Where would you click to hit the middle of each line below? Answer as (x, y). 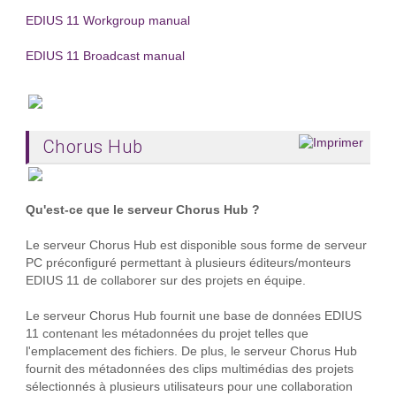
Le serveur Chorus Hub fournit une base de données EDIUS (193, 316)
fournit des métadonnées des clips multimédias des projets (189, 369)
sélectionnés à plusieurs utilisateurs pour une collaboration (189, 386)
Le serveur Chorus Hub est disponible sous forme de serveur (196, 245)
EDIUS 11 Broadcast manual (105, 56)
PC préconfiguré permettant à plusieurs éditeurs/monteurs (188, 263)
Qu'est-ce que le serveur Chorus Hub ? (142, 209)
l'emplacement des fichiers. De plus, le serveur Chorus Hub (191, 351)
